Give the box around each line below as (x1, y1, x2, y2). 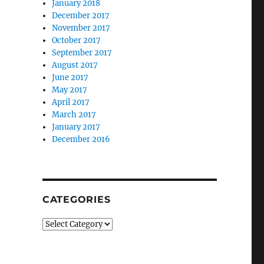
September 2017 (52, 48, 113, 58)
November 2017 (52, 23, 111, 33)
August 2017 (52, 60, 98, 70)
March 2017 (52, 110, 97, 120)
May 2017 (52, 85, 88, 95)
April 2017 (52, 97, 90, 107)
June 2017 (52, 72, 89, 82)
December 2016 (52, 134, 111, 144)
